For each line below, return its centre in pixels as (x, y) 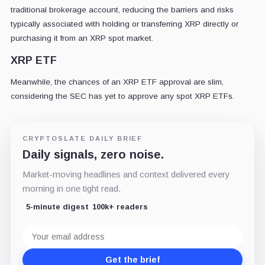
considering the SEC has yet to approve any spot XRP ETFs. (122, 96)
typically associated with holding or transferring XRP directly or (124, 24)
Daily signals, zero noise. (93, 154)
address (39, 238)
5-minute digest (57, 206)
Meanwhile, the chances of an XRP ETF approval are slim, (117, 82)
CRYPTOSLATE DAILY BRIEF (83, 138)
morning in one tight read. (71, 188)
